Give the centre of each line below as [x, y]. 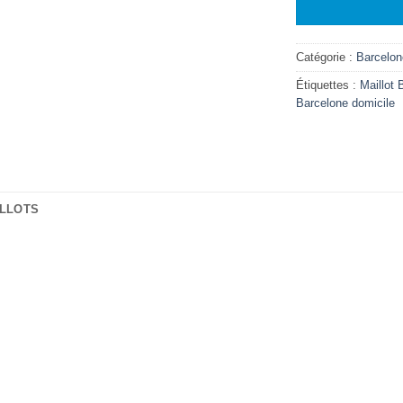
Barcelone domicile [345, 103]
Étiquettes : [328, 85]
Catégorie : [326, 58]
